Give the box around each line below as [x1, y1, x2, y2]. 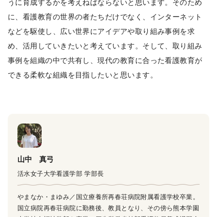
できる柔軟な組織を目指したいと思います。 [8, 71, 157, 79]
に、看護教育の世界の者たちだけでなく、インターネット [8, 13, 202, 21]
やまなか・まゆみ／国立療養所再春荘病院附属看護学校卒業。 [17, 193, 199, 201]
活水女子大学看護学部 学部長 [17, 170, 104, 178]
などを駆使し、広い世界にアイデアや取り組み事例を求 [8, 27, 195, 36]
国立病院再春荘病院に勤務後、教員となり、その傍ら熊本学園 [17, 204, 199, 212]
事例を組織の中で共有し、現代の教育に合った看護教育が [8, 56, 202, 65]
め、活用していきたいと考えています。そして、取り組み [8, 42, 202, 50]
